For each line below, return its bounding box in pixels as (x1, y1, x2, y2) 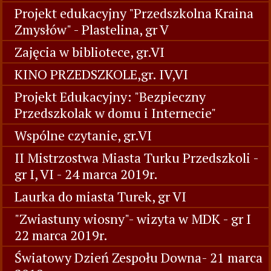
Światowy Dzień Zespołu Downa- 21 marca (15, 249, 263, 266)
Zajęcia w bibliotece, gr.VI (15, 43, 165, 60)
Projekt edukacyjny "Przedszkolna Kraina (15, 4, 253, 22)
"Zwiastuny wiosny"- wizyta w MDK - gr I (15, 210, 251, 227)
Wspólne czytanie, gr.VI (15, 126, 152, 144)
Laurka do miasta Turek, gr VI (15, 188, 186, 205)
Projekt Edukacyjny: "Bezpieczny (15, 88, 206, 105)
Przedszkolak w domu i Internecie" (15, 104, 216, 122)
